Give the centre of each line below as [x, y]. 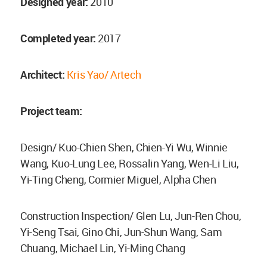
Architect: [43, 74]
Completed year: [59, 38]
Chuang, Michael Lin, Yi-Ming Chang [103, 248]
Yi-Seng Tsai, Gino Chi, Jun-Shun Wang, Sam [121, 232]
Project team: [52, 111]
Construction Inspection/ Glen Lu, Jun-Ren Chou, [131, 215]
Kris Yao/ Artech [104, 74]
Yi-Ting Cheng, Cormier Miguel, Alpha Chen [118, 179]
